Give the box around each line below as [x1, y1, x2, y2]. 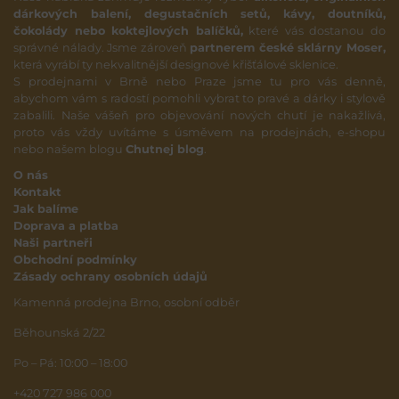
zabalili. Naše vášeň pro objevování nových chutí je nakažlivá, [13, 108, 386, 122]
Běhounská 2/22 [13, 325, 105, 339]
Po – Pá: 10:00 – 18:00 [13, 355, 127, 370]
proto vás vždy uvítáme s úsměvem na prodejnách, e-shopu [13, 125, 386, 139]
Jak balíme [13, 201, 78, 216]
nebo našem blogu [13, 142, 126, 156]
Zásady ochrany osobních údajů [13, 269, 208, 283]
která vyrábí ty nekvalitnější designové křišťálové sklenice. [13, 57, 338, 71]
